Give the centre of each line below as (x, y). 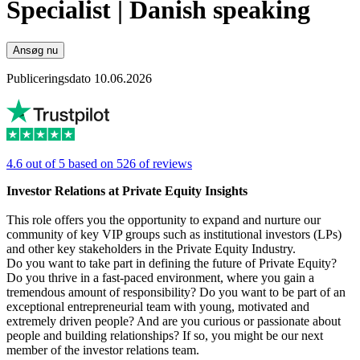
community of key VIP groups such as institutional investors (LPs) (174, 235)
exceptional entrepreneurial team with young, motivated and (158, 307)
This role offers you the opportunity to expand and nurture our (164, 220)
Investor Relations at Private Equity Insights (127, 191)
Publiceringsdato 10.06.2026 (79, 79)
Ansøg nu (35, 51)
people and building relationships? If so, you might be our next (165, 336)
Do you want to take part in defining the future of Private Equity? (172, 264)
